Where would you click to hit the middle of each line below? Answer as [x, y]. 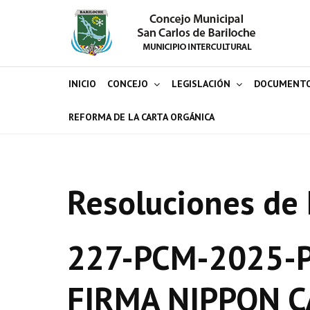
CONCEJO [128, 84]
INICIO [82, 84]
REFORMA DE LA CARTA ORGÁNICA [142, 117]
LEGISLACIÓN [201, 84]
